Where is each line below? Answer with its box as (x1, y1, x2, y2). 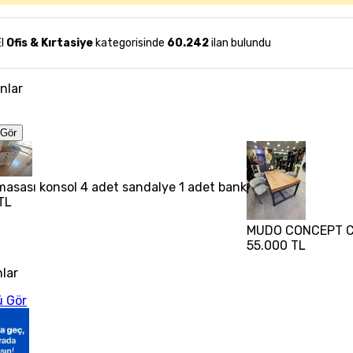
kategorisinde (93, 36, 165, 50)
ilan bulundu (209, 36, 272, 50)
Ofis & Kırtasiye (6, 36, 94, 50)
